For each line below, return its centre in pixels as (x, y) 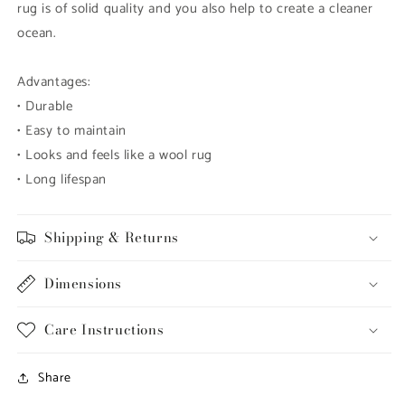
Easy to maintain (76, 130)
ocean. (37, 33)
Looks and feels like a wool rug (119, 155)
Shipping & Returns (112, 237)
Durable (49, 106)
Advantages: (54, 81)
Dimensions (83, 283)
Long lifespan (66, 179)
